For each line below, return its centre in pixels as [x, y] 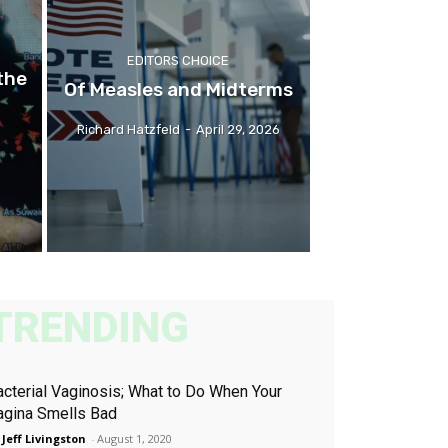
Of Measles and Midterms [178, 89]
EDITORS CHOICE [178, 60]
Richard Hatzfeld [128, 129]
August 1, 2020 [134, 438]
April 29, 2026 [237, 129]
